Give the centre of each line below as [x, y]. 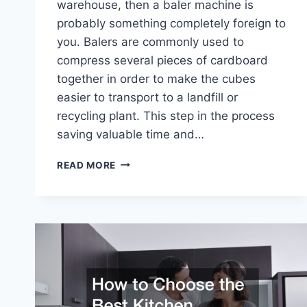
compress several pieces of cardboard [162, 60]
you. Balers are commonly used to [150, 41]
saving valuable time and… [131, 134]
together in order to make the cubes [156, 78]
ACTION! [137, 248]
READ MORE [87, 165]
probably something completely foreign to [171, 23]
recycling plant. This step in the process [166, 115]
